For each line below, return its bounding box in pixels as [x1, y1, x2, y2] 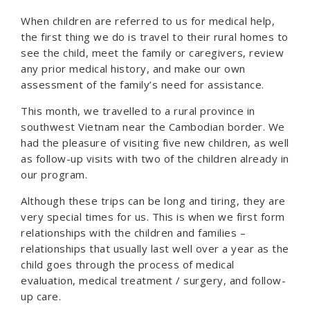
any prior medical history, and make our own [21, 62, 246, 75]
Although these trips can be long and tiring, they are [21, 194, 286, 208]
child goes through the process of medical [21, 257, 235, 271]
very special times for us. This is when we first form [21, 210, 285, 224]
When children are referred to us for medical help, [21, 14, 275, 28]
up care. [21, 289, 61, 303]
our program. [21, 167, 87, 181]
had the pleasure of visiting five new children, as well [21, 136, 289, 149]
